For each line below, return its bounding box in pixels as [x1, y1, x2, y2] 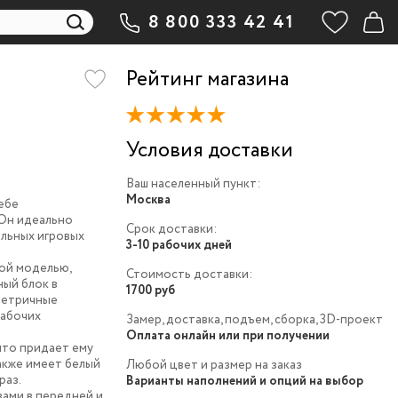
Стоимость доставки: [125, 266, 252, 284]
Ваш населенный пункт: [125, 175, 260, 194]
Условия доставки [125, 136, 293, 166]
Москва [125, 191, 171, 210]
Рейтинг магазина [125, 65, 289, 94]
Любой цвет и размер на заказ [125, 356, 302, 375]
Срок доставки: [125, 220, 217, 239]
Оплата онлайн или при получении [125, 327, 330, 346]
